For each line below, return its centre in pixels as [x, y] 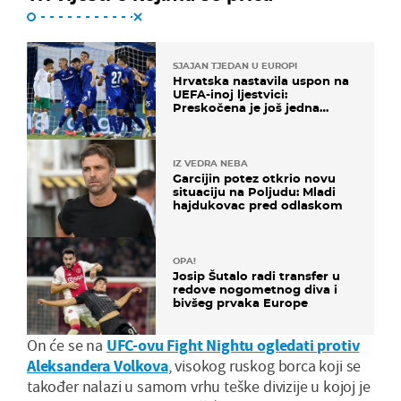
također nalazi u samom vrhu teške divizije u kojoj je [199, 387]
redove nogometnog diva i [255, 290]
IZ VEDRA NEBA [210, 164]
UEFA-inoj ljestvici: [230, 94]
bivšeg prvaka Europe [240, 303]
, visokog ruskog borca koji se [264, 366]
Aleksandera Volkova [98, 366]
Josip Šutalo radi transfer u [256, 276]
